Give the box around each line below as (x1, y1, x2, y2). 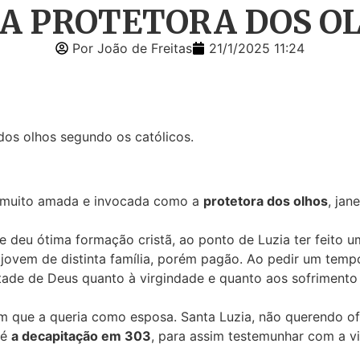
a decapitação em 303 (11, 328, 151, 345)
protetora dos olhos (203, 193, 328, 210)
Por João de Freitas (72, 40, 192, 56)
